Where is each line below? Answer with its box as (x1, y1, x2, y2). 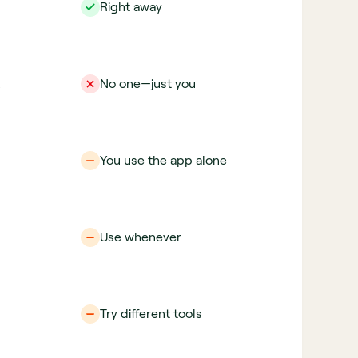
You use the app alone (100, 153, 227, 167)
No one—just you (100, 77, 196, 90)
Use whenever (100, 230, 181, 244)
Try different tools (100, 307, 202, 320)
